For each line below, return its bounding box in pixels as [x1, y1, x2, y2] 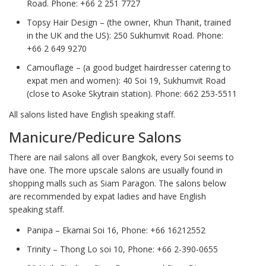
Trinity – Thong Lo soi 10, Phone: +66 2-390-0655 [27, 243, 218, 255]
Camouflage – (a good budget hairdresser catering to [27, 62, 231, 74]
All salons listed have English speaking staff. [9, 108, 175, 120]
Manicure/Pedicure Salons [9, 126, 181, 147]
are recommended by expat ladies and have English [9, 191, 206, 202]
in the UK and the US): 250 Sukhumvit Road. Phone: [27, 30, 223, 42]
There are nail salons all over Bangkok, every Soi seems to [9, 151, 234, 163]
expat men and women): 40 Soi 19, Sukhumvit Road [27, 75, 226, 87]
